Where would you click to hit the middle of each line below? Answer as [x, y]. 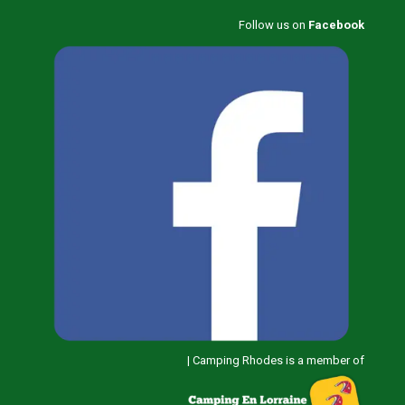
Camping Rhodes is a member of [278, 361]
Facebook [336, 25]
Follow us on [273, 25]
